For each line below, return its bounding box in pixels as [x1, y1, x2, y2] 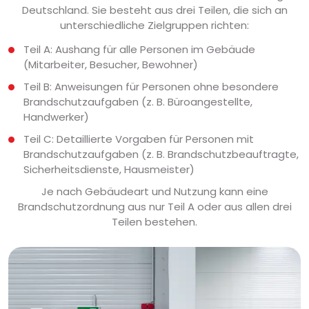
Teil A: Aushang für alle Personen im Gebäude [23, 41, 255, 57]
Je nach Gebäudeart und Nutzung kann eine [41, 183, 268, 199]
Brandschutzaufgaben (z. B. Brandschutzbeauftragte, [23, 146, 299, 161]
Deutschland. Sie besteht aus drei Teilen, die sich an [21, 2, 288, 17]
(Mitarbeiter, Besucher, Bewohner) [23, 57, 198, 72]
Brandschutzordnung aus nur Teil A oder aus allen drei [17, 199, 292, 214]
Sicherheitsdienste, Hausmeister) [23, 161, 195, 177]
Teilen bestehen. [112, 214, 197, 229]
